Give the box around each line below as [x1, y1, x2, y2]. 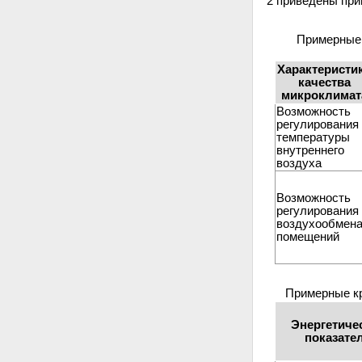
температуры [276, 130, 350, 144]
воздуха [276, 156, 322, 170]
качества [298, 75, 351, 89]
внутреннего [276, 143, 344, 157]
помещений [276, 229, 339, 243]
